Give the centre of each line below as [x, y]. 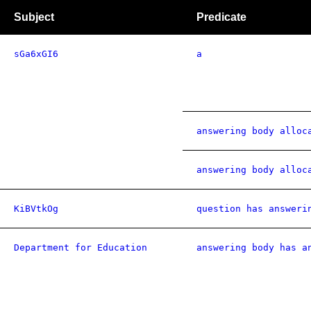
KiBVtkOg [36, 209]
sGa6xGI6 [36, 54]
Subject [34, 17]
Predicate [221, 17]
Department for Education [81, 247]
